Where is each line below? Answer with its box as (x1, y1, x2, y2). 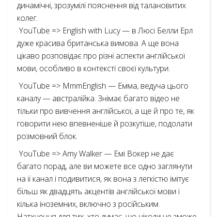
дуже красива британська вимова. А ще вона (17, 38, 179, 48)
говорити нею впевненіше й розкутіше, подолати (17, 118, 192, 129)
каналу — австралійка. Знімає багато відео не (17, 93, 180, 104)
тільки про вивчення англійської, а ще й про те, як (17, 106, 194, 116)
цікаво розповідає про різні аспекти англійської (17, 50, 185, 61)
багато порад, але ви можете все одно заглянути (17, 161, 192, 171)
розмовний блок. (17, 131, 77, 141)
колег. (17, 13, 38, 23)
